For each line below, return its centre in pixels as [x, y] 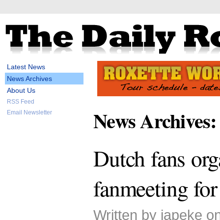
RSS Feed [21, 102]
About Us [21, 90]
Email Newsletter [29, 112]
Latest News [26, 67]
